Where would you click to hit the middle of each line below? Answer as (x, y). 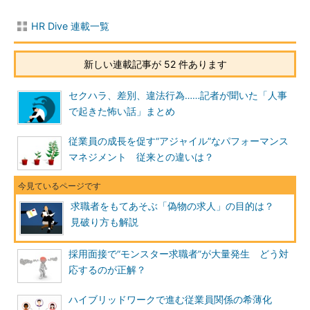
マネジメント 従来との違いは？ (141, 157)
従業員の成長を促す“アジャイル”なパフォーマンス (179, 141)
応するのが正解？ (107, 270)
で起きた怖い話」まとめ (122, 111)
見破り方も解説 (104, 222)
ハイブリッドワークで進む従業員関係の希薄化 (175, 300)
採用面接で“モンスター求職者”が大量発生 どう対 (179, 254)
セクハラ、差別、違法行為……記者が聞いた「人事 (178, 95)
